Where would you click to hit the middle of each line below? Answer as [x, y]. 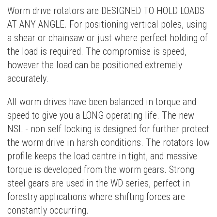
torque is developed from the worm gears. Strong [101, 169]
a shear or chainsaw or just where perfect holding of [108, 38]
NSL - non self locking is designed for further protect [108, 129]
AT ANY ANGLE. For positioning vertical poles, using [107, 24]
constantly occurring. [48, 210]
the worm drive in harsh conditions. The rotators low [108, 142]
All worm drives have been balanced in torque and [102, 101]
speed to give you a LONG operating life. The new [101, 115]
